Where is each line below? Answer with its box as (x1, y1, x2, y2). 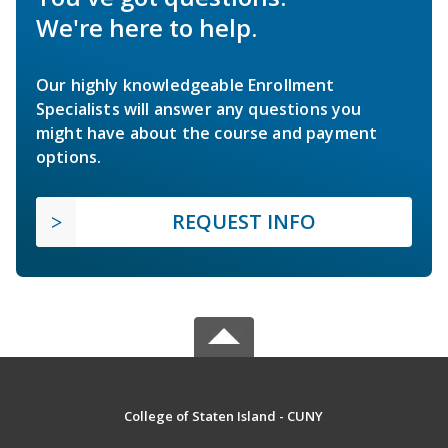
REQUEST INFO (172, 208, 316, 236)
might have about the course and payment (36, 122, 378, 145)
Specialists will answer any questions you (36, 98, 362, 121)
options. (36, 146, 102, 169)
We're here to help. (36, 11, 257, 45)
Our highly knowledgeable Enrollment (36, 74, 335, 97)
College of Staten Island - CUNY (124, 407, 324, 426)
